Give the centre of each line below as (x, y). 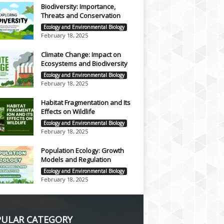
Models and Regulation (76, 159)
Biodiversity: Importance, (78, 6)
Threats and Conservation (80, 15)
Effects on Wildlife (68, 111)
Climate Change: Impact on (81, 54)
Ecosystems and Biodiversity (84, 63)
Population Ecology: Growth (82, 150)
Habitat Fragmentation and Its (85, 102)
